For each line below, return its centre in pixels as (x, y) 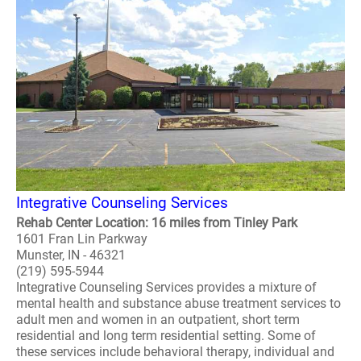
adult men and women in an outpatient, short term (158, 320)
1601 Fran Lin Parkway (82, 239)
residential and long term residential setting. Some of (166, 336)
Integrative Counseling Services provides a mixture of (166, 287)
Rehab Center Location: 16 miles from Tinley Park (157, 223)
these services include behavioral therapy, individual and (175, 352)
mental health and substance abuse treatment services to (178, 303)
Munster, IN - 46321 (71, 255)
